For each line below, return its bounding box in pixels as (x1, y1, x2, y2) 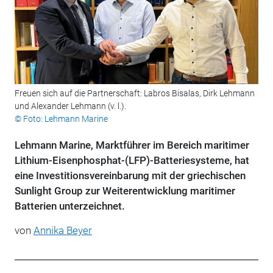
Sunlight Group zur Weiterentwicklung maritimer (14, 185, 235, 197)
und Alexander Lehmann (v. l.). (14, 101, 128, 112)
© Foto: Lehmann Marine (14, 114, 108, 124)
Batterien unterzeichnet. (14, 200, 125, 213)
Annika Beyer (33, 224, 92, 237)
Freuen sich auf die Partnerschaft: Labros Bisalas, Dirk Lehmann (14, 88, 255, 99)
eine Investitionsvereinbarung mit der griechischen (14, 169, 246, 182)
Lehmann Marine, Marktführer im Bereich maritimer (14, 139, 249, 152)
